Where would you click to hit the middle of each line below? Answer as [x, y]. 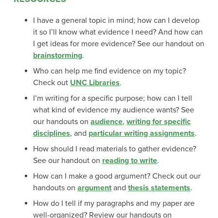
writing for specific [159, 122]
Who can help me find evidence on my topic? [109, 71]
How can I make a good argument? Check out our [117, 176]
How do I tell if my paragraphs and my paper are [114, 204]
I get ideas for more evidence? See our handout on [119, 44]
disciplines [52, 134]
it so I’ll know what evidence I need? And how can [118, 32]
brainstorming [58, 56]
